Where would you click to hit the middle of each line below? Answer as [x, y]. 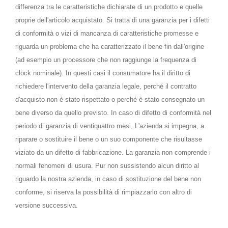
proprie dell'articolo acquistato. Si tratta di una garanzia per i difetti [112, 20]
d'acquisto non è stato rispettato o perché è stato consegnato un [110, 99]
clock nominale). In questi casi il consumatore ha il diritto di [103, 73]
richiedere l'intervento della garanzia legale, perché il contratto [106, 86]
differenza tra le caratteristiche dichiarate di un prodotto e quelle [109, 7]
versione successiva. [47, 205]
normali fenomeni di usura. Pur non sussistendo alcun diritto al [107, 166]
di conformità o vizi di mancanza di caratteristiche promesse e [107, 33]
